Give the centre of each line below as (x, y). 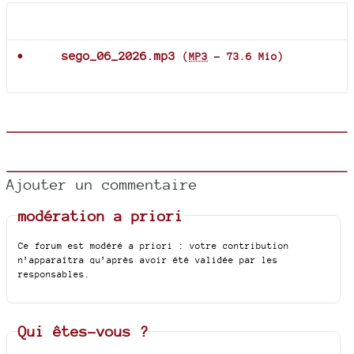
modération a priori (101, 215)
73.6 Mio (252, 57)
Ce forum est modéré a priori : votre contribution (154, 246)
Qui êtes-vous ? (84, 331)
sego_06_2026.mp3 (119, 56)
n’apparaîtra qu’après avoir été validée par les (149, 260)
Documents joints (83, 22)
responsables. (55, 275)
